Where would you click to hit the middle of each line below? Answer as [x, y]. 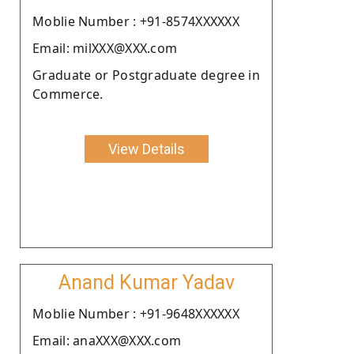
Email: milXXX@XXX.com [105, 48]
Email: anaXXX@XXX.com [107, 340]
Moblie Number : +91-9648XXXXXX [136, 313]
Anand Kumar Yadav [146, 282]
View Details [146, 149]
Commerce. [68, 94]
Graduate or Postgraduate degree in [146, 75]
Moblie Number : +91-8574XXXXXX [136, 21]
